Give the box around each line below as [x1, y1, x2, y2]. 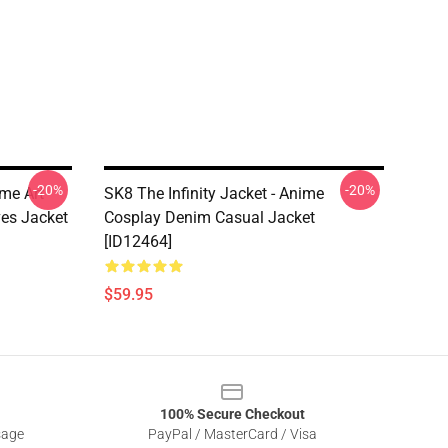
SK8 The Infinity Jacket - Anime [104, 184, 324, 203]
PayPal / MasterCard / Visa [147, 426, 317, 442]
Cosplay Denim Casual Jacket [104, 208, 315, 227]
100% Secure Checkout [159, 406, 305, 422]
